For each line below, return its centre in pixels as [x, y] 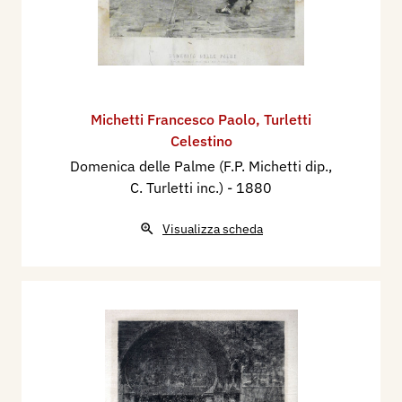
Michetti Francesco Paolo [173, 120]
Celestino [201, 141]
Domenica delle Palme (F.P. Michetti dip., [201, 166]
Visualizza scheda [213, 229]
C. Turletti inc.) [179, 188]
